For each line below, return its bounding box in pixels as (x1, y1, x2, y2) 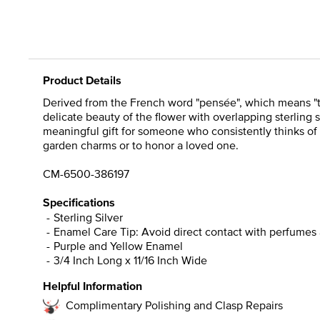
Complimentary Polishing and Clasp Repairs (66, 296, 283, 313)
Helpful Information (43, 277, 142, 294)
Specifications (43, 194, 115, 211)
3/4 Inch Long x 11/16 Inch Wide (54, 251, 207, 268)
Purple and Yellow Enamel (54, 237, 183, 254)
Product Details (43, 71, 121, 89)
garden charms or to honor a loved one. (43, 136, 239, 153)
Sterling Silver (54, 209, 123, 225)
